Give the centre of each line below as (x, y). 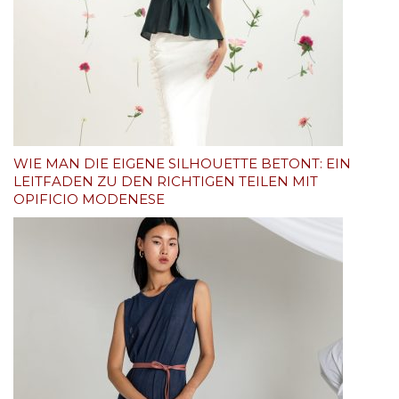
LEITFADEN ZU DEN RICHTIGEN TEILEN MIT (166, 181)
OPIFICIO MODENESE (89, 199)
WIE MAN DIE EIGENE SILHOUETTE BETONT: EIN (182, 163)
